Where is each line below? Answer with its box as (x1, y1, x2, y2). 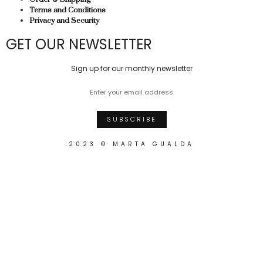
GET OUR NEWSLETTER (6, 34, 152, 54)
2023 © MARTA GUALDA (69, 139, 194, 149)
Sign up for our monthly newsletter (70, 63, 193, 73)
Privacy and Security (29, 15, 99, 25)
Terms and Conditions (29, 5, 106, 15)
